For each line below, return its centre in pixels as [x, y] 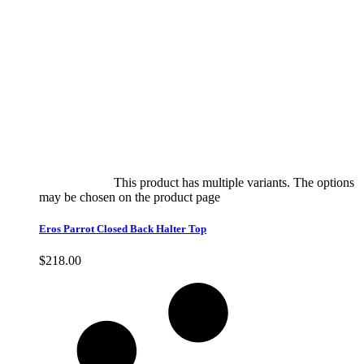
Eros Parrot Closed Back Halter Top [123, 229]
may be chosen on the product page [131, 197]
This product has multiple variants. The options [234, 183]
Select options [75, 183]
